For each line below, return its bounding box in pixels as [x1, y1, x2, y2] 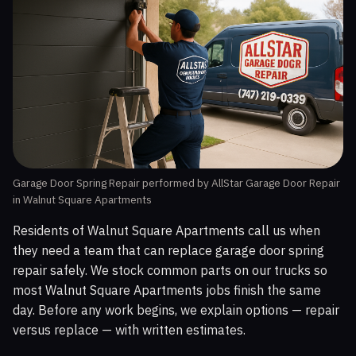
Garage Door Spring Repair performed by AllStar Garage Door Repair [13, 176, 340, 191]
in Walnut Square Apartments [13, 192, 152, 207]
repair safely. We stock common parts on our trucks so [13, 262, 327, 279]
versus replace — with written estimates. [13, 322, 246, 339]
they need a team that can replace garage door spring [13, 242, 324, 259]
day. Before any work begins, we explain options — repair [13, 302, 339, 319]
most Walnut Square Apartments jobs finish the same [13, 282, 321, 299]
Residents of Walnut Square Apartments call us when [13, 222, 320, 239]
